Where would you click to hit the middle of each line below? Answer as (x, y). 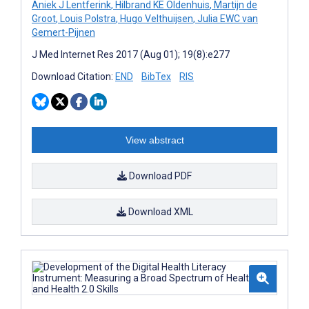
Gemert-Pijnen (63, 32)
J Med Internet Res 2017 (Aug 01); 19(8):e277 (131, 54)
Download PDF (159, 176)
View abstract (154, 140)
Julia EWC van (227, 18)
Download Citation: (73, 76)
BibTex (156, 76)
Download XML (159, 211)
